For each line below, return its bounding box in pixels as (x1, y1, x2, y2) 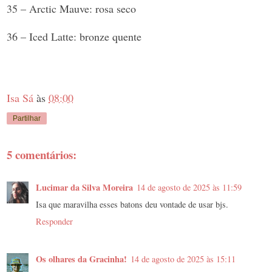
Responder (36, 215, 73, 227)
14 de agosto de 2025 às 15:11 (131, 253, 236, 265)
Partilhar (13, 114, 41, 123)
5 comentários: (7, 146, 76, 163)
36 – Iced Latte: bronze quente (7, 29, 141, 44)
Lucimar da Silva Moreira (36, 180, 133, 194)
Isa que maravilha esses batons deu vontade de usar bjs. (36, 198, 228, 210)
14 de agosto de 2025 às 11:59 (137, 181, 242, 193)
